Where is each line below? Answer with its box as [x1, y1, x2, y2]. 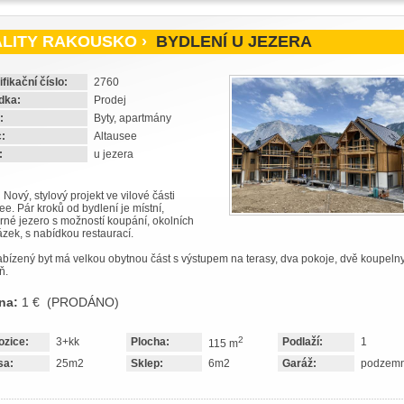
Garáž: [282, 357, 317, 370]
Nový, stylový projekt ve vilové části [4, 189, 175, 202]
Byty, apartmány [94, 112, 171, 124]
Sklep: [131, 357, 163, 370]
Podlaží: [282, 335, 323, 348]
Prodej [94, 94, 126, 106]
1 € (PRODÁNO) [18, 295, 119, 309]
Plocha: [131, 335, 170, 348]
